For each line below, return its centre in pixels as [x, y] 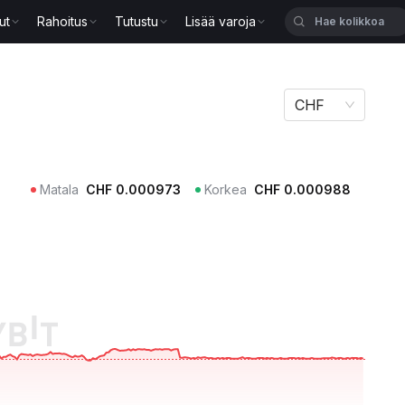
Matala [59, 189]
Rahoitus [63, 21]
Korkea [226, 189]
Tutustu [137, 21]
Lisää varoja [221, 21]
